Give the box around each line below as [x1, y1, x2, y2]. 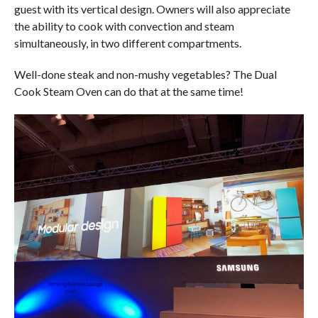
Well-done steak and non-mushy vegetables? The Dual [13, 67, 277, 81]
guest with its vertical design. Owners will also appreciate [13, 1, 290, 16]
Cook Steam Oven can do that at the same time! [13, 84, 243, 98]
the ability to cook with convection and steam [13, 18, 234, 33]
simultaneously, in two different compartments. [13, 35, 241, 50]
